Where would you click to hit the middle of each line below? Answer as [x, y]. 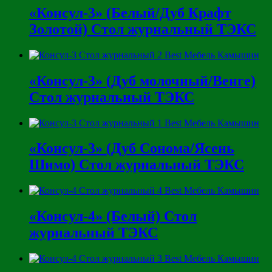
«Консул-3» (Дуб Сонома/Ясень [132, 148]
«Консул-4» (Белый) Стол [113, 216]
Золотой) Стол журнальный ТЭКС [143, 29]
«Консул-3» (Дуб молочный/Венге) [142, 80]
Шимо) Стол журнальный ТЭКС [137, 165]
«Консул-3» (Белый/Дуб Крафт [130, 12]
